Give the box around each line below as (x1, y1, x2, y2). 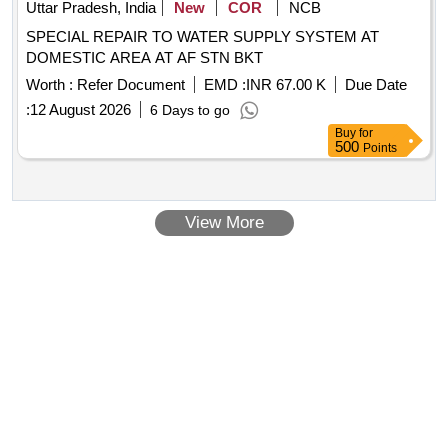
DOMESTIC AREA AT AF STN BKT (26, 49, 263, 67)
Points (363, 141, 397, 156)
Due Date (345, 76, 407, 94)
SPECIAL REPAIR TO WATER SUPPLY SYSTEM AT (26, 28, 379, 46)
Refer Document (73, 76, 185, 94)
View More (184, 213, 264, 233)
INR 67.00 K (246, 76, 326, 94)
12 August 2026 (30, 101, 131, 119)
